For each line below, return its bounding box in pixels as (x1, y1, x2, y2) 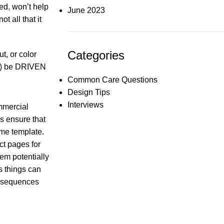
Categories (67, 48, 124, 62)
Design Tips (67, 88, 110, 96)
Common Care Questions (67, 75, 157, 84)
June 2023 (67, 6, 105, 14)
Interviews (67, 100, 103, 109)
